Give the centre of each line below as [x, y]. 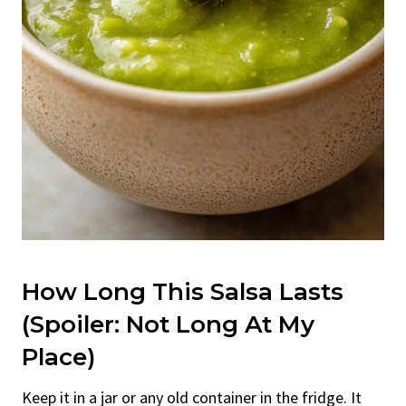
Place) [58, 357]
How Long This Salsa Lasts [183, 291]
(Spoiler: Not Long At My [168, 324]
